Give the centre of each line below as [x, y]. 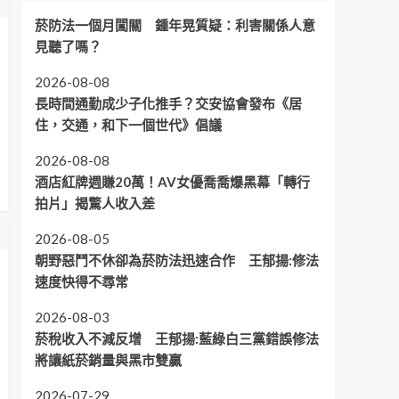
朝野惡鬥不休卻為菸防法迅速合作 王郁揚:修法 [176, 260]
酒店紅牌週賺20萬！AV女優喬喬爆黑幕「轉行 [172, 181]
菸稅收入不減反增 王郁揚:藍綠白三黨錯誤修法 [176, 338]
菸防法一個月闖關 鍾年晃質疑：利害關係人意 [175, 24]
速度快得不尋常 [81, 281]
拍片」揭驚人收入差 [94, 203]
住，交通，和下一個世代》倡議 [128, 124]
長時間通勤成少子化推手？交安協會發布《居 [168, 103]
